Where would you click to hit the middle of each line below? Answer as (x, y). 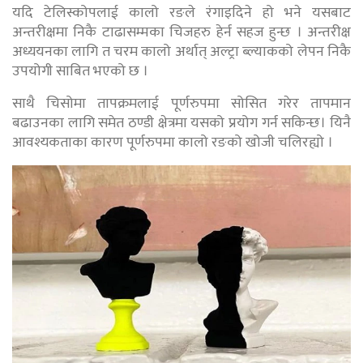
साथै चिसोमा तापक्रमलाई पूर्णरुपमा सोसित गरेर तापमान (181, 104)
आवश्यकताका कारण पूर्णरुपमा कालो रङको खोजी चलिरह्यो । (173, 143)
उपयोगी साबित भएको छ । (80, 72)
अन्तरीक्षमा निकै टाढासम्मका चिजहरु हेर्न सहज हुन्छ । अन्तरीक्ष (181, 33)
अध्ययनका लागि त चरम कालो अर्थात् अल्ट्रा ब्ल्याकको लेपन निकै (181, 52)
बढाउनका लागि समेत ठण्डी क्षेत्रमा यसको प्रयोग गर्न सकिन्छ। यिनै (181, 124)
